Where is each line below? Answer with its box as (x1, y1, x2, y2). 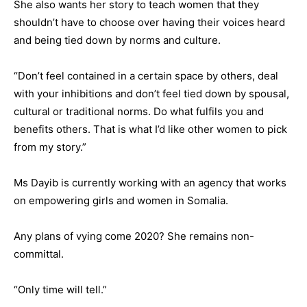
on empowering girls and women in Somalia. (14, 194, 228, 207)
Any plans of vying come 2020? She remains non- (14, 230, 254, 243)
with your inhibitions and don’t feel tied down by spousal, (14, 87, 289, 100)
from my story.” (14, 140, 86, 153)
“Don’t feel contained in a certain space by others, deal (14, 69, 278, 82)
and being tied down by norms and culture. (14, 34, 221, 47)
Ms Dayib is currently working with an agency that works (14, 176, 286, 189)
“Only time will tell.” (14, 283, 107, 296)
